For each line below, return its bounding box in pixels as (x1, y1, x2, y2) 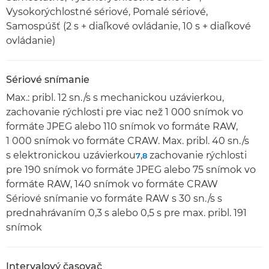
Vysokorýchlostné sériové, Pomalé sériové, (6, 6, 208, 17)
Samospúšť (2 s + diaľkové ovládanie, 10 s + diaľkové (6, 20, 251, 32)
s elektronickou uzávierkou (6, 150, 136, 161)
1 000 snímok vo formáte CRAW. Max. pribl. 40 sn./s (6, 135, 249, 147)
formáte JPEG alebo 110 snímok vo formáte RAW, (6, 121, 238, 132)
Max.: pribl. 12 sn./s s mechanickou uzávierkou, (6, 92, 224, 103)
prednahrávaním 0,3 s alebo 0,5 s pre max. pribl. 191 (6, 207, 247, 219)
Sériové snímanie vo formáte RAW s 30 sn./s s (6, 193, 222, 204)
